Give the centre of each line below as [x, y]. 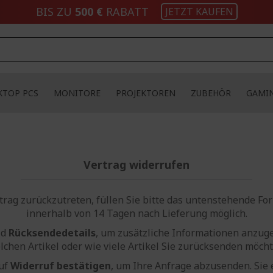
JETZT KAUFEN [199, 12]
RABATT [126, 12]
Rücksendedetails [52, 233]
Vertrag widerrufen [136, 165]
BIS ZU [55, 12]
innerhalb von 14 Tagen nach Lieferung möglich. [136, 213]
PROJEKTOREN [145, 93]
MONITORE [77, 93]
